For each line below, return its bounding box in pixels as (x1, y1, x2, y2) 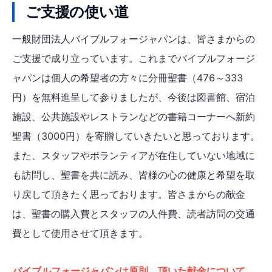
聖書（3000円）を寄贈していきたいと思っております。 (12, 129, 260, 142)
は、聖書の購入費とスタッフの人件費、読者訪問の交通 (12, 207, 255, 220)
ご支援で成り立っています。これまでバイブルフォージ (12, 52, 255, 64)
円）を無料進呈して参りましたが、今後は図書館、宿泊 (12, 90, 255, 103)
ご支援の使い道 (25, 2, 129, 21)
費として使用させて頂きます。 (12, 226, 148, 239)
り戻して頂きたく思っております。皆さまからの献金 (12, 188, 245, 200)
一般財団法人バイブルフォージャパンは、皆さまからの (12, 32, 255, 45)
